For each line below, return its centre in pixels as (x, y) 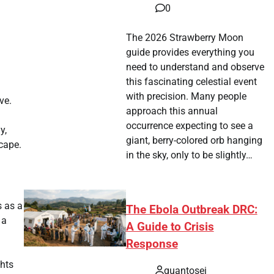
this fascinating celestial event (192, 81)
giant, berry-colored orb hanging (194, 140)
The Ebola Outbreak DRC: (191, 209)
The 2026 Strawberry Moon (185, 37)
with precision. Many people (187, 96)
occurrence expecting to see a (190, 125)
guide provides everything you (191, 52)
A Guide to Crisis (170, 227)
